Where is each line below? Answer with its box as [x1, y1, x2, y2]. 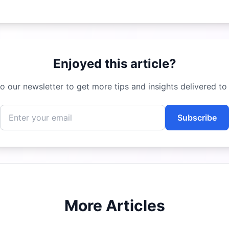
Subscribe [177, 112, 217, 123]
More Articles [64, 196, 165, 215]
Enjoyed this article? [53, 56, 176, 71]
